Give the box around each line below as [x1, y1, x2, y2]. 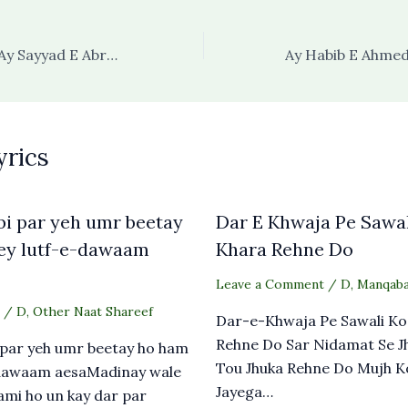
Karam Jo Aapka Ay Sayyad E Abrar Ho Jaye [107, 45, 117, 64]
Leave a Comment [215, 275, 324, 292]
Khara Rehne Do [215, 237, 353, 260]
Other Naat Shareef [33, 302, 153, 320]
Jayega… [215, 382, 273, 401]
